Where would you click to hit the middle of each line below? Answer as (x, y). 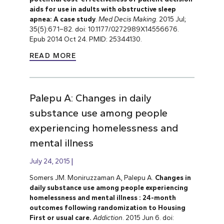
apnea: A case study (62, 19)
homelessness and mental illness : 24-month (102, 198)
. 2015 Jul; (171, 19)
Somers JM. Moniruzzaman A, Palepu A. (91, 178)
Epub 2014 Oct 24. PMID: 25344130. (85, 39)
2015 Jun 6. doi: (149, 218)
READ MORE (53, 56)
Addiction (107, 218)
